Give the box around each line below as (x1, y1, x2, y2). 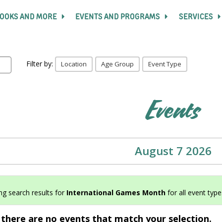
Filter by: (26, 59, 55, 68)
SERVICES (178, 13, 215, 21)
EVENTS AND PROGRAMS (75, 13, 162, 21)
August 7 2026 (134, 143, 212, 159)
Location (61, 59, 87, 68)
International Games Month (66, 188, 166, 198)
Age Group (101, 59, 134, 68)
